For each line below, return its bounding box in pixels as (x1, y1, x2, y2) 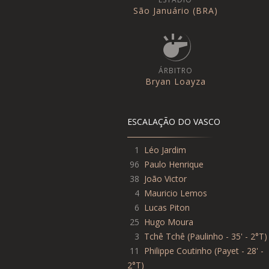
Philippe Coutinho (144, 244, 212, 256)
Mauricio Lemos (144, 187, 207, 199)
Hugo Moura (144, 216, 193, 228)
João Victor (144, 172, 187, 184)
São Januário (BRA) (133, 4, 218, 16)
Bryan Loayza (145, 75, 206, 87)
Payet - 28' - (217, 244, 264, 256)
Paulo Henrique (144, 158, 204, 170)
